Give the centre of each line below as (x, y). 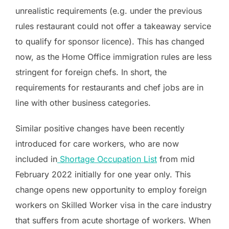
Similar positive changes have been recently (100, 129)
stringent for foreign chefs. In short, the (91, 72)
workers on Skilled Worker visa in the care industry (113, 205)
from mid (176, 159)
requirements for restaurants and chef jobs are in (109, 88)
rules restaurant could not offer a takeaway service (113, 26)
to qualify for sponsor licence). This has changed (110, 42)
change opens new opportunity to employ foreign (111, 190)
